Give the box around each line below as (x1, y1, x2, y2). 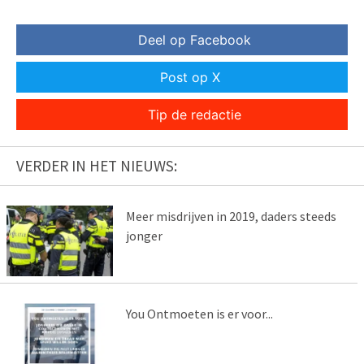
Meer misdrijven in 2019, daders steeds (125, 208, 336, 225)
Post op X (160, 69, 220, 86)
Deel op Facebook (137, 32, 251, 49)
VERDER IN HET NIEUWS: (16, 156, 177, 176)
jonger (125, 227, 162, 245)
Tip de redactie (147, 106, 241, 123)
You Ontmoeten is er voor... (125, 305, 273, 323)
